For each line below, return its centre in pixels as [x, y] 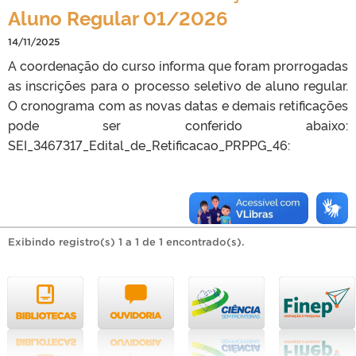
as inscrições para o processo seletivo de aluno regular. [178, 85]
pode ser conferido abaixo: [178, 124]
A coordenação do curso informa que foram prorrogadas [178, 65]
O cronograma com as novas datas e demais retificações [178, 104]
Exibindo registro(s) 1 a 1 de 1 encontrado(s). [126, 242]
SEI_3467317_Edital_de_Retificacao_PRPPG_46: [149, 144]
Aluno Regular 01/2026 [118, 17]
